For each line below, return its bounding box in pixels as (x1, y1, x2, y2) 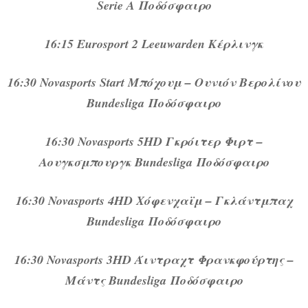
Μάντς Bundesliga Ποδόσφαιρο (65, 272, 243, 289)
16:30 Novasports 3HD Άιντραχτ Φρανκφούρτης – (14, 251, 294, 269)
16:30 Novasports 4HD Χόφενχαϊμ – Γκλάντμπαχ (15, 192, 293, 210)
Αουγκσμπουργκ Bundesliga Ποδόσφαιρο (38, 153, 269, 171)
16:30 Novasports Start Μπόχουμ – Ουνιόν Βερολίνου (8, 74, 300, 91)
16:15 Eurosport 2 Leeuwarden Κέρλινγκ (45, 35, 263, 53)
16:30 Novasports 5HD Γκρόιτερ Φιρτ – (45, 133, 263, 151)
